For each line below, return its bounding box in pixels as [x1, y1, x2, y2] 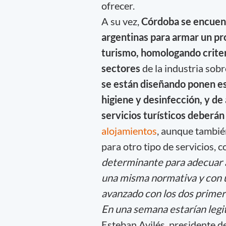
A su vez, [101, 15, 139, 27]
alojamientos [101, 124, 157, 137]
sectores [101, 62, 142, 74]
